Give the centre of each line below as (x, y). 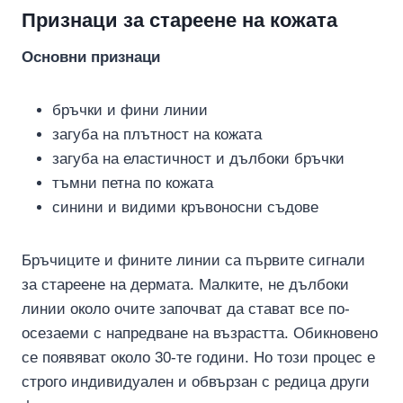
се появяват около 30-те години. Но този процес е (198, 358)
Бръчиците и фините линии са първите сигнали (193, 260)
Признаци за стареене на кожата (179, 20)
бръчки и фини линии (130, 110)
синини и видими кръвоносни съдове (185, 207)
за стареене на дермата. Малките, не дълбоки (185, 285)
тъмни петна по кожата (133, 183)
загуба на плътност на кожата (157, 134)
